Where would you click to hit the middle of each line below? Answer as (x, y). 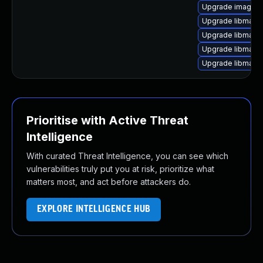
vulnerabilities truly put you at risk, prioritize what (120, 169)
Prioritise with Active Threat (107, 120)
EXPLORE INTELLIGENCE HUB (94, 209)
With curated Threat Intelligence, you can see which (127, 156)
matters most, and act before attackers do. (109, 182)
